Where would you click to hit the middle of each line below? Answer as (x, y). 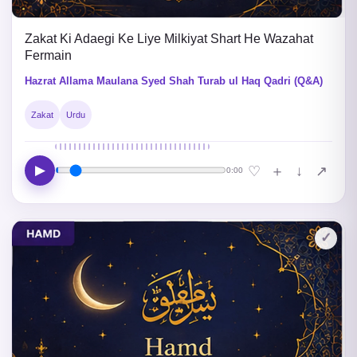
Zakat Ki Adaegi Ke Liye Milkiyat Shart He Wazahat (169, 39)
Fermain (48, 56)
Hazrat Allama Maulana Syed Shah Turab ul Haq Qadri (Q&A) (174, 81)
